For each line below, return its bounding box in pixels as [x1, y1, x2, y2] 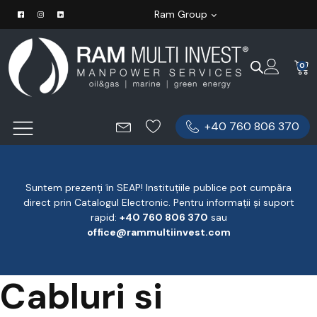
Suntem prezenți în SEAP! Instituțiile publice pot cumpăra [25, 180, 292, 194]
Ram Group [154, 8, 207, 21]
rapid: [90, 210, 120, 224]
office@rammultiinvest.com [86, 225, 231, 238]
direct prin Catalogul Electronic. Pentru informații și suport [23, 195, 294, 209]
